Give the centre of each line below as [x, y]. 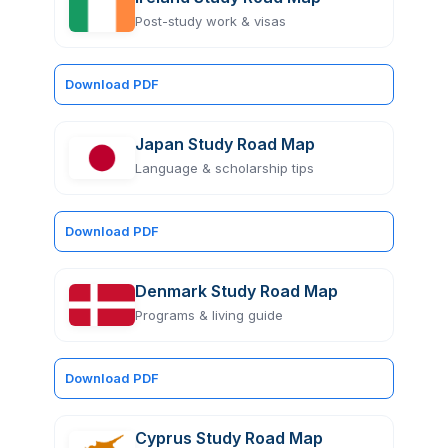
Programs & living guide [209, 314]
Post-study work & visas [210, 20]
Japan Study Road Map [225, 143]
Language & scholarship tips [224, 167]
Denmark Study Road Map [236, 290]
